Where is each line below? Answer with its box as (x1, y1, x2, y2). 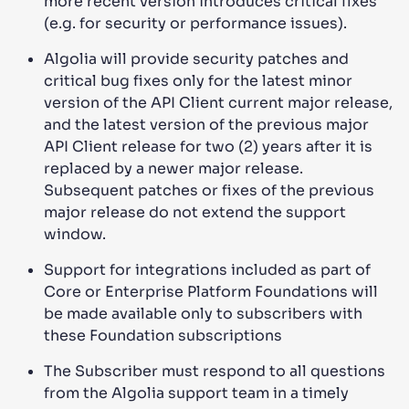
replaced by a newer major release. (44, 159, 303, 178)
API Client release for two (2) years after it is (44, 137, 372, 156)
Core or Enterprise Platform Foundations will (44, 282, 378, 301)
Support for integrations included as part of (44, 260, 371, 279)
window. (44, 225, 106, 244)
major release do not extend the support (44, 203, 346, 222)
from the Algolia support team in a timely (44, 383, 349, 403)
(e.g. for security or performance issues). (44, 14, 347, 33)
